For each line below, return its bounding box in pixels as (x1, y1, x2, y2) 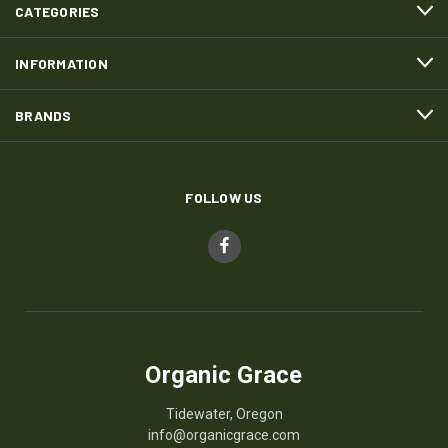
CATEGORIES (15, 2, 100, 20)
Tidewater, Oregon (165, 405, 283, 422)
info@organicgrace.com (148, 426, 300, 443)
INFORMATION (15, 54, 108, 72)
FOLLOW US (185, 188, 263, 206)
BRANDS (15, 106, 72, 124)
